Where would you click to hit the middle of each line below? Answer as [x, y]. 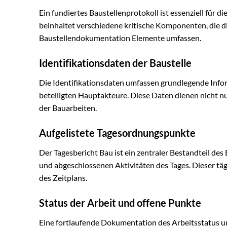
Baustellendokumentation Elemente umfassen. [120, 38]
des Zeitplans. [63, 178]
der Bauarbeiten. [68, 108]
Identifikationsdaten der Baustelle [115, 63]
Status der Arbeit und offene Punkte [120, 202]
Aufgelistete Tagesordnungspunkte [117, 133]
